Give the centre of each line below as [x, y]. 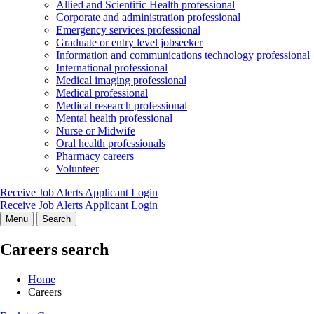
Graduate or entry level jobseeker [129, 43]
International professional [112, 68]
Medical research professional [122, 106]
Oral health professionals [111, 144]
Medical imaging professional [121, 81]
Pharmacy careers [95, 156]
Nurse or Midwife [96, 131]
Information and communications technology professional [183, 55]
